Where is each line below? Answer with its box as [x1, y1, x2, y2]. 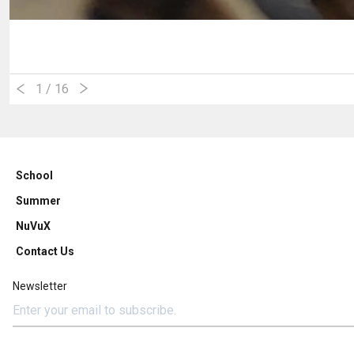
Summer [16, 194, 61, 207]
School [16, 168, 53, 182]
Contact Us [16, 244, 74, 258]
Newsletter [13, 279, 67, 292]
